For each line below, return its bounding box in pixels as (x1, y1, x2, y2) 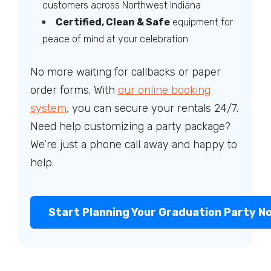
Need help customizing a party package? (30, 120, 230, 133)
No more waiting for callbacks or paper (30, 65, 221, 79)
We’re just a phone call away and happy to (30, 138, 237, 151)
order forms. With (30, 83, 118, 97)
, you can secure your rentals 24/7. (67, 102, 238, 115)
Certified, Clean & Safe (56, 16, 170, 28)
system (30, 102, 67, 115)
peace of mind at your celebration (42, 33, 188, 45)
